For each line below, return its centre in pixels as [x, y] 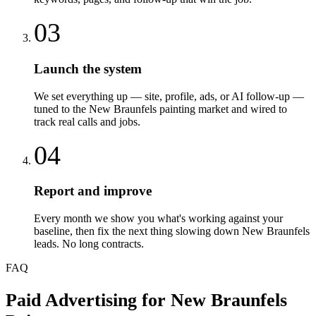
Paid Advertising [71, 300]
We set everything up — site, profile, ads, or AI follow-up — [169, 96]
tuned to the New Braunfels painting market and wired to [160, 109]
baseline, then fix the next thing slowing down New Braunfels [172, 231]
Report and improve [93, 191]
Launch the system [88, 68]
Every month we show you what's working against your [158, 218]
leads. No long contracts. [89, 243]
